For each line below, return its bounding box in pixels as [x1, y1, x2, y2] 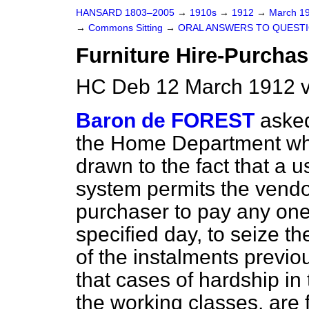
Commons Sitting [88, 23, 166, 33]
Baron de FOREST [76, 109, 255, 132]
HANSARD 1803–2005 [76, 8, 175, 18]
